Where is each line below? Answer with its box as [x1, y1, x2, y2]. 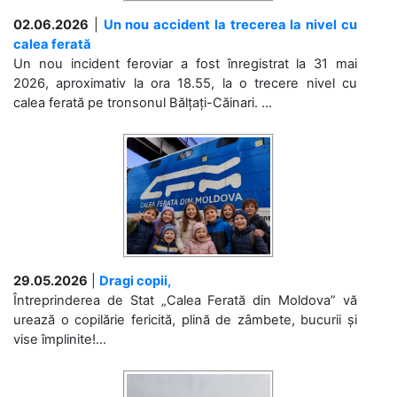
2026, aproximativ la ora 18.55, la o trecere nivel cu [13, 74, 357, 91]
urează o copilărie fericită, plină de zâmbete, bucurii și [13, 311, 357, 328]
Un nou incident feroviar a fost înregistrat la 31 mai [13, 55, 357, 72]
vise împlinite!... [13, 331, 106, 347]
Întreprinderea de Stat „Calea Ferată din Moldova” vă [13, 292, 357, 308]
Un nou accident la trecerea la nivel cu [103, 16, 358, 33]
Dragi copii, [99, 272, 171, 289]
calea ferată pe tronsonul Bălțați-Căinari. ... [13, 94, 272, 111]
